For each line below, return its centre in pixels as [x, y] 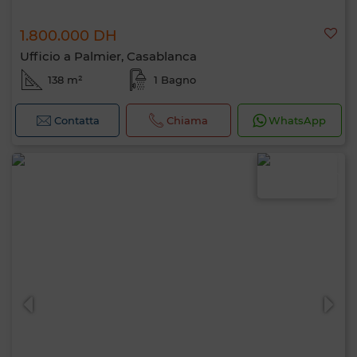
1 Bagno [175, 80]
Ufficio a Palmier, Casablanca [108, 56]
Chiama [188, 120]
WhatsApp [298, 120]
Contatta [76, 120]
